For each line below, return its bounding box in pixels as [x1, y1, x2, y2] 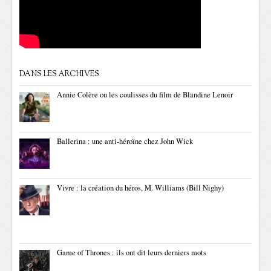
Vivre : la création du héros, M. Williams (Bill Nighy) [57, 183, 224, 194]
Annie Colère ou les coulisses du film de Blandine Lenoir [57, 90, 233, 100]
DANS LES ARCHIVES [19, 69, 100, 80]
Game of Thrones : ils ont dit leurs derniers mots [57, 247, 207, 258]
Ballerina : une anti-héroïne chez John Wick [57, 136, 194, 147]
